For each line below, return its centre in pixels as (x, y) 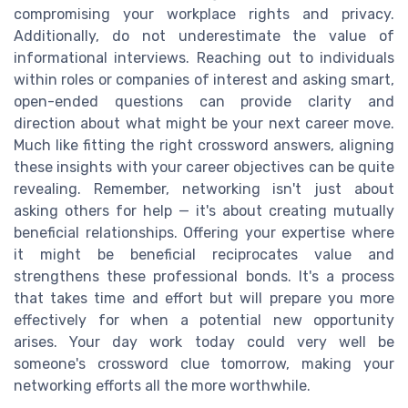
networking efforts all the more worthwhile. (162, 385)
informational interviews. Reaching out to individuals (204, 57)
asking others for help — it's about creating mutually (204, 210)
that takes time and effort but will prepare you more (204, 298)
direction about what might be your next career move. (204, 123)
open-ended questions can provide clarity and (204, 101)
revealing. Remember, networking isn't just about (204, 189)
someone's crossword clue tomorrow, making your (204, 363)
